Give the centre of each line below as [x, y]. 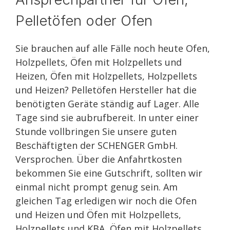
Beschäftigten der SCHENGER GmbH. [97, 145]
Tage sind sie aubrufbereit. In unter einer [107, 118]
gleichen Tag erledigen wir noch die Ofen [106, 201]
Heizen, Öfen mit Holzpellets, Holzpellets [106, 76]
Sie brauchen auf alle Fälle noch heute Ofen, [113, 48]
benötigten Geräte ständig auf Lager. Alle [107, 104]
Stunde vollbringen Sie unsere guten [96, 131]
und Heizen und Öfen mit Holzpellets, [98, 215]
